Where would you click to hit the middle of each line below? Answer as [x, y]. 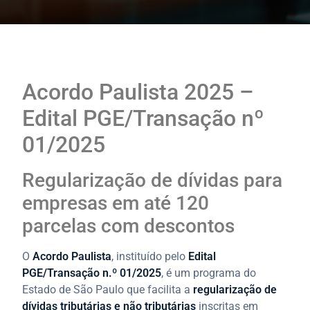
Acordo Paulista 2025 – [138, 92]
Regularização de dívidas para [153, 180]
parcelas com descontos [129, 226]
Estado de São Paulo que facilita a [108, 289]
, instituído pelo [150, 256]
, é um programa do [209, 273]
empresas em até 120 [116, 203]
